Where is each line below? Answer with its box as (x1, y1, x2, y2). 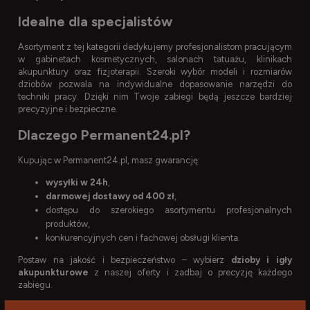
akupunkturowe (18, 267, 89, 278)
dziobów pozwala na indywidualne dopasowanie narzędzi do (18, 79, 292, 90)
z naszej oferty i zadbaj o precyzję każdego (89, 267, 292, 278)
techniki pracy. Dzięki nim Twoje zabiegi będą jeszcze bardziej (18, 91, 292, 102)
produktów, (46, 219, 90, 230)
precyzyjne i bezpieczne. (18, 104, 118, 115)
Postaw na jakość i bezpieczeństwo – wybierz (18, 255, 231, 266)
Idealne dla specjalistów (18, 12, 172, 30)
